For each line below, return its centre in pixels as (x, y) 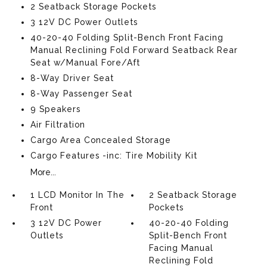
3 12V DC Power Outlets (84, 22)
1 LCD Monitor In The (77, 195)
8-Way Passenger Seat (81, 94)
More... (43, 172)
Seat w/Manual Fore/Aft (85, 63)
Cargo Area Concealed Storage (100, 140)
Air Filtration (58, 125)
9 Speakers (55, 109)
